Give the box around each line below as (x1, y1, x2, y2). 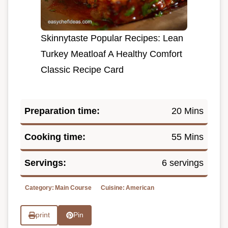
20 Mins (172, 105, 204, 116)
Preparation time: (24, 105, 100, 116)
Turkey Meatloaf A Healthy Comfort (41, 48, 182, 59)
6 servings (162, 157, 204, 168)
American (126, 184, 154, 191)
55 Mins (172, 131, 204, 142)
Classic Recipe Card (41, 64, 124, 75)
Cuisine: (101, 184, 125, 191)
